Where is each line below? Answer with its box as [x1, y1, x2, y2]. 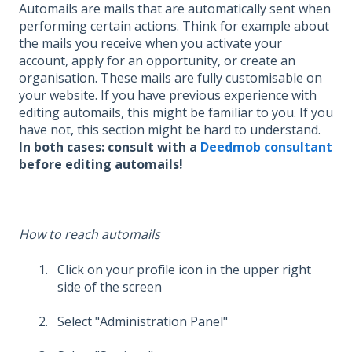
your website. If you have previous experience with [19, 86, 317, 104]
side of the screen [57, 277, 162, 295]
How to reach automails [19, 225, 160, 244]
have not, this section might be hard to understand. [19, 121, 321, 139]
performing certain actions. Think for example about [19, 17, 329, 35]
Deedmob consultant [200, 138, 332, 156]
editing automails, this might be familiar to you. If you [19, 104, 333, 122]
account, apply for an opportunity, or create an [19, 52, 295, 70]
